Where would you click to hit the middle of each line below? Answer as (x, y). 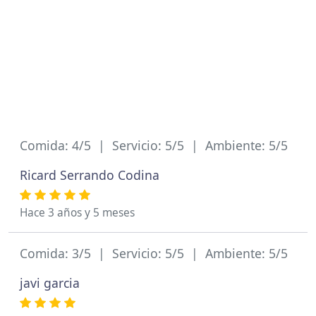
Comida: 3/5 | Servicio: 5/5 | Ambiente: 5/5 (154, 253)
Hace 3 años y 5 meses (77, 213)
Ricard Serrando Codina (90, 175)
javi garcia (50, 283)
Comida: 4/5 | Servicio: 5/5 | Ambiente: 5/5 (154, 145)
